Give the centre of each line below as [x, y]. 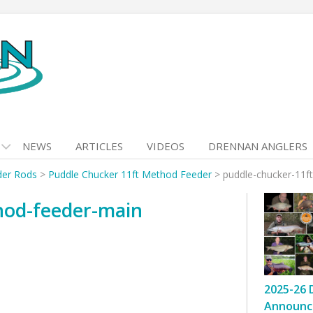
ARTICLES [99, 146]
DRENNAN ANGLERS [258, 146]
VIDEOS [166, 146]
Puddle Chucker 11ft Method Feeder [130, 174]
